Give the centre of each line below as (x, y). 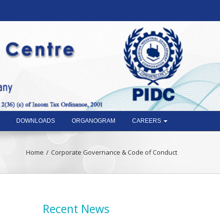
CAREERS (147, 121)
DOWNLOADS (36, 121)
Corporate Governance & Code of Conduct (114, 152)
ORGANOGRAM (94, 121)
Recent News (76, 209)
